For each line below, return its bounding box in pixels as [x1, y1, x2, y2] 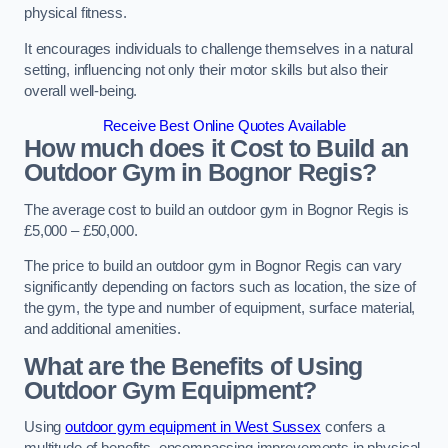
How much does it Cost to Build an [24, 135, 409, 163]
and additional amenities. [24, 321, 181, 338]
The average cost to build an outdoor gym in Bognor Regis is [24, 201, 409, 218]
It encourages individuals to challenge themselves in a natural [24, 40, 413, 57]
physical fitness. [24, 4, 131, 21]
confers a [320, 419, 385, 436]
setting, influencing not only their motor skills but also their [24, 61, 388, 78]
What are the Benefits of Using [24, 352, 363, 380]
